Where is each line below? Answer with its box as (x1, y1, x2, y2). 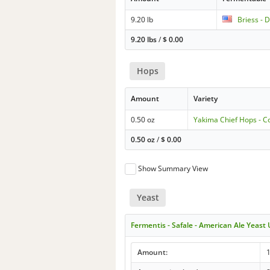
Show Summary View (138, 163, 209, 174)
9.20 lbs (131, 34, 157, 45)
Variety (193, 93, 218, 104)
